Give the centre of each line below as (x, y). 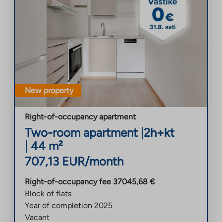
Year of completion (58, 205)
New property (49, 90)
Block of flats (48, 193)
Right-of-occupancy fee (68, 181)
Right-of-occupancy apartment (80, 116)
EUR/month (93, 161)
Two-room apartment (81, 132)
